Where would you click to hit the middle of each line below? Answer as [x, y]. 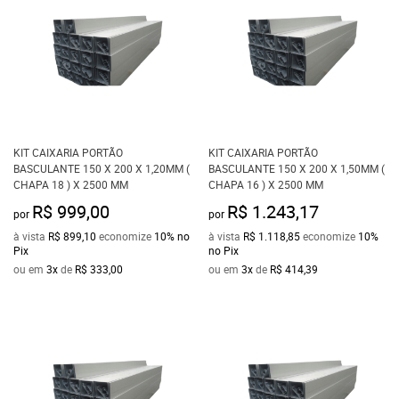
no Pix [224, 250]
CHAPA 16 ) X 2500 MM [266, 184]
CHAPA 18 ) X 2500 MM [71, 184]
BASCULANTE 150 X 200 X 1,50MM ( [297, 168]
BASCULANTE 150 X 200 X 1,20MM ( [102, 168]
